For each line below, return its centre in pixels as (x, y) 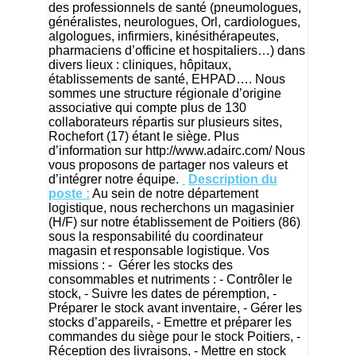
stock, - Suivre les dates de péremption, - (163, 293)
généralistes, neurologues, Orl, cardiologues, (174, 21)
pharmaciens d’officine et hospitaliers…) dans (177, 50)
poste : (69, 193)
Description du (233, 179)
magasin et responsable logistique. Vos (159, 250)
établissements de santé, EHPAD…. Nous (167, 79)
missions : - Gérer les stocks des (141, 265)
